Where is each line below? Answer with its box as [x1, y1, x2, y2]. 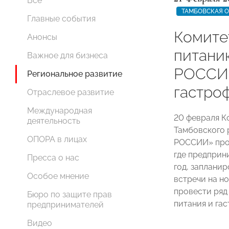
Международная [27, 106, 92, 116]
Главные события [27, 14, 96, 24]
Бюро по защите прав [27, 190, 112, 199]
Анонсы [27, 32, 57, 42]
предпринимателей [27, 200, 104, 210]
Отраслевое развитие [27, 87, 114, 97]
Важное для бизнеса [27, 51, 108, 60]
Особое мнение [27, 171, 89, 181]
